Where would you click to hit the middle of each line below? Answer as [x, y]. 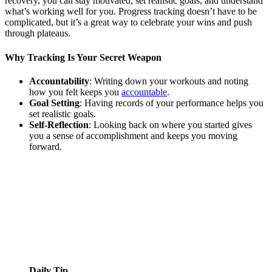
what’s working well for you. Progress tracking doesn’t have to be [131, 12]
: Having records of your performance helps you [172, 103]
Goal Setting [54, 103]
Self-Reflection [59, 124]
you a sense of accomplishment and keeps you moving [133, 135]
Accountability [59, 81]
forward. [46, 146]
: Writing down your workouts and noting [169, 81]
